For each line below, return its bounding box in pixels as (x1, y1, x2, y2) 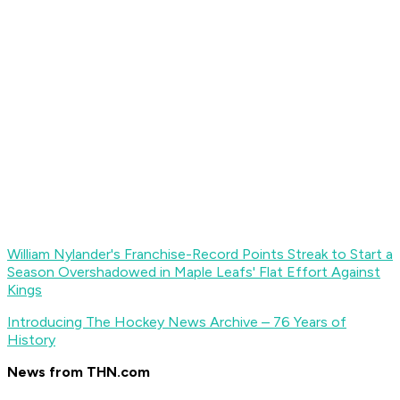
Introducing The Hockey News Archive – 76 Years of (7, 313, 346, 331)
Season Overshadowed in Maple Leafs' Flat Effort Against (7, 263, 380, 281)
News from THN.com (7, 363, 150, 381)
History (7, 331, 55, 349)
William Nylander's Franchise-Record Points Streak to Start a (7, 246, 393, 263)
